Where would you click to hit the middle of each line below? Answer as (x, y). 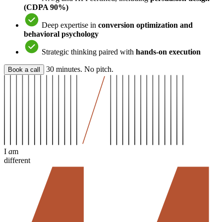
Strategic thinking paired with (89, 52)
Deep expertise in (70, 25)
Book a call (24, 69)
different (17, 160)
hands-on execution (168, 52)
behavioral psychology (61, 34)
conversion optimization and (145, 25)
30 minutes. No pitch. (80, 69)
